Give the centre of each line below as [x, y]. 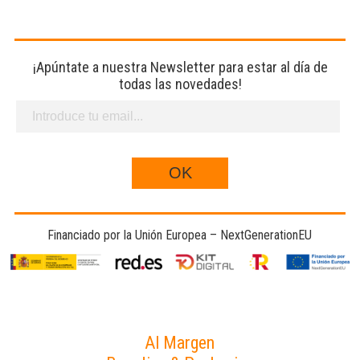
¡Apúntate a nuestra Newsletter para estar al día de [180, 67]
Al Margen [180, 343]
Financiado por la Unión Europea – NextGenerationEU [180, 235]
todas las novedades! [180, 84]
